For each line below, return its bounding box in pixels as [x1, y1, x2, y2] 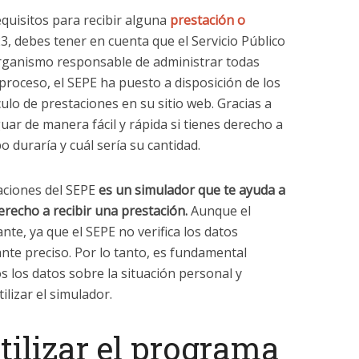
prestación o [170, 11, 245, 29]
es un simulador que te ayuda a [99, 181, 285, 199]
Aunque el [188, 202, 251, 220]
